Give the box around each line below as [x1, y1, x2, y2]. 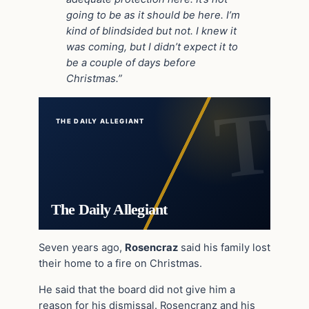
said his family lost [178, 241, 270, 254]
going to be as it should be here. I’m [66, 9, 240, 22]
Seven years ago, [39, 241, 125, 254]
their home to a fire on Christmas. [39, 257, 202, 270]
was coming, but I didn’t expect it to [66, 41, 238, 54]
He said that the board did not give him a [39, 283, 235, 296]
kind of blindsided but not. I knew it [66, 25, 237, 38]
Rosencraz [125, 241, 178, 254]
